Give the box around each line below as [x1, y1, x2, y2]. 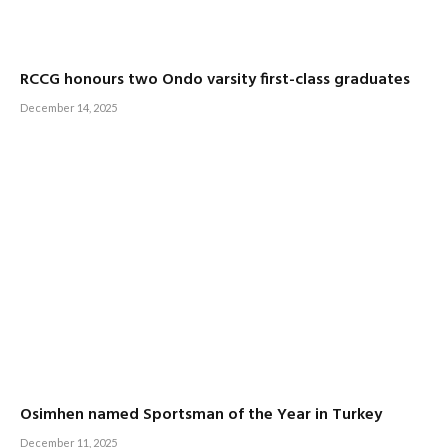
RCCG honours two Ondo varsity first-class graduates [20, 66, 410, 93]
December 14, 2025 [20, 100, 117, 114]
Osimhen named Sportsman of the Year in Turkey [20, 401, 382, 428]
